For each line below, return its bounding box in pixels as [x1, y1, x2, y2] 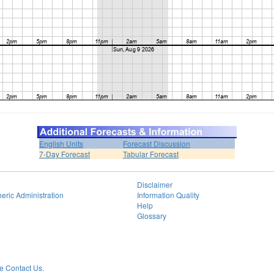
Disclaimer [137, 179, 172, 190]
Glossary [137, 210, 166, 221]
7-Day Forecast [39, 148, 90, 159]
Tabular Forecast [123, 148, 179, 159]
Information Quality [137, 190, 199, 200]
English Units [39, 138, 83, 149]
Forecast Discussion [123, 138, 190, 149]
